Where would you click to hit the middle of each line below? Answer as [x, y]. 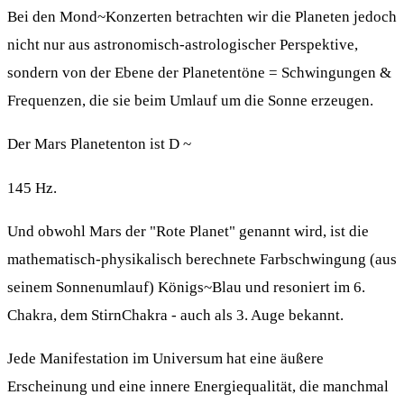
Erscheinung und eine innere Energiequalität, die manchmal [198, 387]
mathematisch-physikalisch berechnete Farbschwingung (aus [202, 259]
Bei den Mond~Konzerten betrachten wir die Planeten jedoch [202, 17]
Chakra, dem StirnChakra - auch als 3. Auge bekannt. [175, 315]
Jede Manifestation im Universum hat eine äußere [165, 359]
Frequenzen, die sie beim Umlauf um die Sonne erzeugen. [190, 101]
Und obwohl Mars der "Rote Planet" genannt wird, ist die [188, 231]
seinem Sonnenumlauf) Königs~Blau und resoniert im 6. [186, 287]
